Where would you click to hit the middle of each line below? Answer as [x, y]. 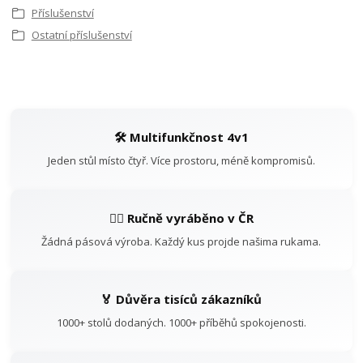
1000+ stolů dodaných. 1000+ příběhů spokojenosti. [181, 323]
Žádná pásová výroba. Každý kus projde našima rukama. [181, 242]
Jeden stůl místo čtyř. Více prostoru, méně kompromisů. [181, 161]
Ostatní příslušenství [81, 34]
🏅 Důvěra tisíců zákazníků [181, 299]
